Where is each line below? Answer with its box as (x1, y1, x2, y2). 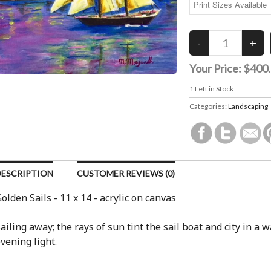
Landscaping (227, 102, 268, 111)
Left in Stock (193, 84, 233, 93)
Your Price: (189, 62, 243, 75)
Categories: (189, 102, 228, 111)
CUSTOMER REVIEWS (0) (77, 168, 175, 178)
